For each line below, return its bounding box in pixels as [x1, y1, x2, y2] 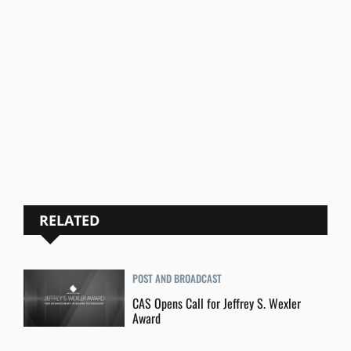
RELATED [38, 210, 100, 230]
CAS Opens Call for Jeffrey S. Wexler [132, 294, 302, 313]
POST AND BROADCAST [132, 270, 223, 287]
